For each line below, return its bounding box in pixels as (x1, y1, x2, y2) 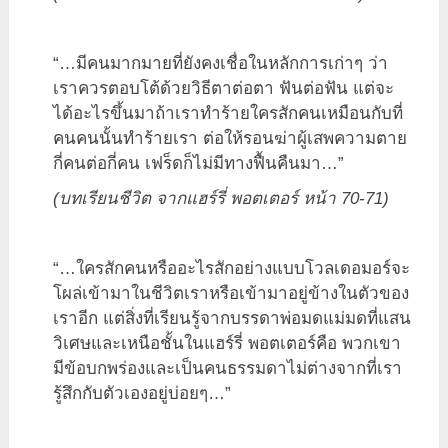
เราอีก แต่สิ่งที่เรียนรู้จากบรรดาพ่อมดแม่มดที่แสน (53, 308, 412, 328)
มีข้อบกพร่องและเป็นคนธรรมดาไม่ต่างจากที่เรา (53, 358, 403, 378)
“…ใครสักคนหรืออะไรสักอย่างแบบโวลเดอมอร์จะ (53, 258, 411, 278)
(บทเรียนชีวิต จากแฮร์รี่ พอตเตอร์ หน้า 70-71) (53, 188, 390, 208)
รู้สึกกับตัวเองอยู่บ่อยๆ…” (53, 383, 232, 403)
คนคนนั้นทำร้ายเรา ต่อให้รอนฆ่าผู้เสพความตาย (53, 128, 408, 148)
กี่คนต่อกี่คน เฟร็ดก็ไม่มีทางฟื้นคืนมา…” (53, 153, 345, 173)
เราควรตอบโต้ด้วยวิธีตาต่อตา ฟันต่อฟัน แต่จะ (53, 78, 395, 98)
